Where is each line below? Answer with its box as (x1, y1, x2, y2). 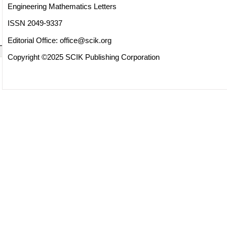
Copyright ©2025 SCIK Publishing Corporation (7, 52, 160, 61)
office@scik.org (59, 35, 111, 45)
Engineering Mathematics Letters (7, 2, 117, 11)
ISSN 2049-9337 (7, 19, 62, 28)
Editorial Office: (7, 35, 60, 45)
